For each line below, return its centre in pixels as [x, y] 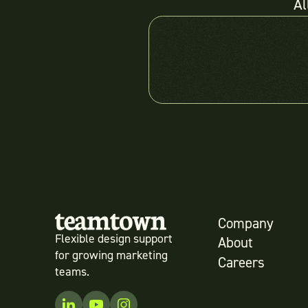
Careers [242, 263]
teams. [72, 272]
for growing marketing [111, 255]
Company [246, 224]
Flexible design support [114, 239]
